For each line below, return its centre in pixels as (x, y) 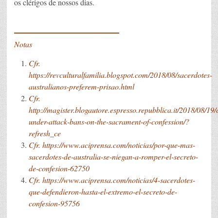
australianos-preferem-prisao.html (82, 86)
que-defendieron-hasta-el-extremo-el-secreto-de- (103, 191)
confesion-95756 (54, 203)
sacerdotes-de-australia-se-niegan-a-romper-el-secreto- (113, 156)
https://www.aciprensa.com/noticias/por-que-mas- (119, 145)
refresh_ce (45, 133)
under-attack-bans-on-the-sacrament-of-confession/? (109, 121)
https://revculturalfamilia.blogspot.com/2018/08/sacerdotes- (120, 74)
